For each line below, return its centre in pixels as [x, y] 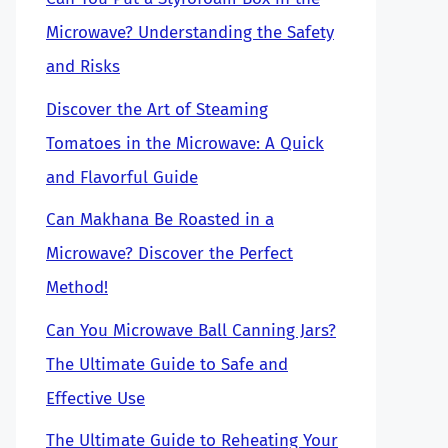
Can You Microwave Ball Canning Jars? [191, 330]
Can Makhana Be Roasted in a [160, 219]
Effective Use [95, 398]
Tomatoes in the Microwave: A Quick [185, 143]
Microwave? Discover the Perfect [169, 253]
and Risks [83, 66]
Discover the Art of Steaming [157, 109]
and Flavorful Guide [122, 177]
